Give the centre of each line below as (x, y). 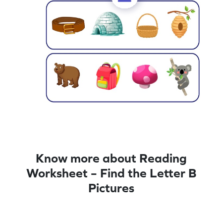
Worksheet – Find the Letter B (111, 173)
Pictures (111, 188)
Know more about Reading (111, 158)
